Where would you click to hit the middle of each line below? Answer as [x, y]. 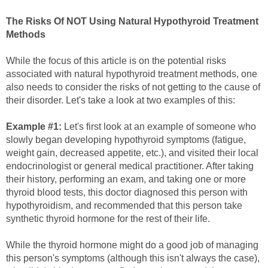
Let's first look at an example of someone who [160, 127]
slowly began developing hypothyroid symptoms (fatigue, [126, 140]
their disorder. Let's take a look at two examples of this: [121, 100]
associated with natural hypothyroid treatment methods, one [132, 74]
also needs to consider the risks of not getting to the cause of [133, 87]
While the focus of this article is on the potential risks [116, 61]
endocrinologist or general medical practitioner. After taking [130, 166]
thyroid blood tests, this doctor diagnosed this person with [127, 193]
